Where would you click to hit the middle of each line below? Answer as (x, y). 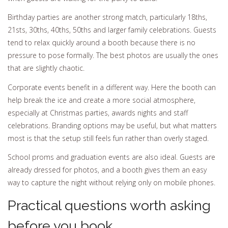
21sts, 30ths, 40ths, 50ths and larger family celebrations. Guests (112, 30)
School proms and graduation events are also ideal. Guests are (111, 157)
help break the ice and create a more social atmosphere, (102, 100)
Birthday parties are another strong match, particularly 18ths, (107, 17)
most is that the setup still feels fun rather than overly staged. (108, 138)
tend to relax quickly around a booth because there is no (102, 43)
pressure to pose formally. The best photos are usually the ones (113, 55)
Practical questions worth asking (109, 205)
